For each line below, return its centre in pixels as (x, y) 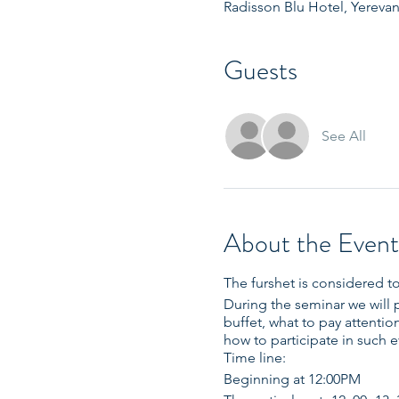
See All (343, 136)
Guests (260, 70)
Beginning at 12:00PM (292, 379)
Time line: (254, 358)
